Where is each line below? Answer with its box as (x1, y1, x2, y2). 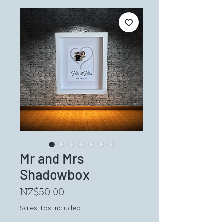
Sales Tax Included (20, 203, 81, 212)
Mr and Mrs (20, 150, 84, 166)
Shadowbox (20, 166, 90, 183)
